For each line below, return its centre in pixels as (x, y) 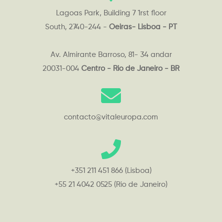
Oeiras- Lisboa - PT (142, 27)
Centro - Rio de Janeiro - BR (129, 68)
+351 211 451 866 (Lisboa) (111, 170)
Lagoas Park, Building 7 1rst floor (111, 13)
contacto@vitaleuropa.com (111, 117)
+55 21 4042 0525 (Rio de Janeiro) (111, 184)
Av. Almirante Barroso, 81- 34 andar (111, 55)
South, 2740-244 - (76, 27)
